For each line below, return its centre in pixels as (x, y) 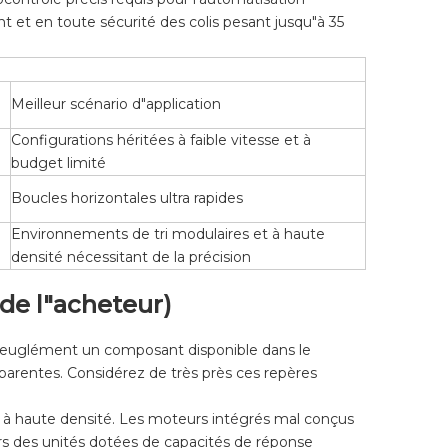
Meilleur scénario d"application (116, 104)
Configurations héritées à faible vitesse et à (161, 140)
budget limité (58, 163)
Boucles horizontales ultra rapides (127, 198)
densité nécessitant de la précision (131, 257)
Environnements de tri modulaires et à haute (168, 234)
